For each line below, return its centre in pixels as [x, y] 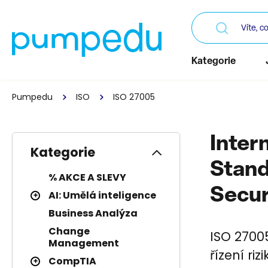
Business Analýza [93, 213]
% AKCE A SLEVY [87, 177]
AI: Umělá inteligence [102, 195]
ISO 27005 [134, 97]
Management [84, 243]
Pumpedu [32, 97]
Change [69, 231]
